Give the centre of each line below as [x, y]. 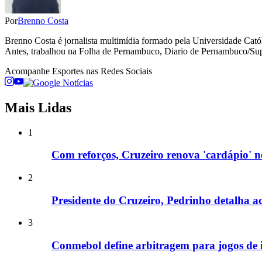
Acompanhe [28, 71]
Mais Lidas [38, 107]
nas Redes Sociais [118, 71]
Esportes [68, 71]
